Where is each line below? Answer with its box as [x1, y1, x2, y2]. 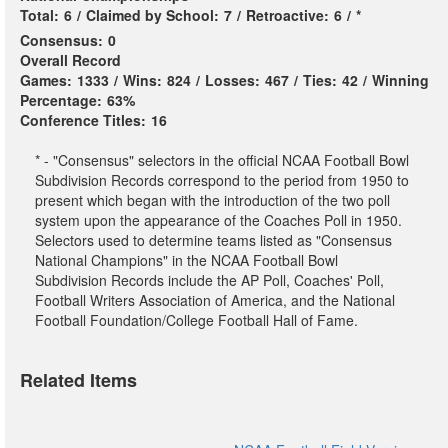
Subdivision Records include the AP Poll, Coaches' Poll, [35, 270, 384, 290]
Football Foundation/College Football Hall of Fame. [35, 310, 358, 330]
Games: [20, 70, 72, 90]
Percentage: [20, 90, 102, 110]
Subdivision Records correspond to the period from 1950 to [35, 170, 409, 190]
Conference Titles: [20, 110, 146, 130]
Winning [372, 70, 429, 90]
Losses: [205, 70, 260, 90]
